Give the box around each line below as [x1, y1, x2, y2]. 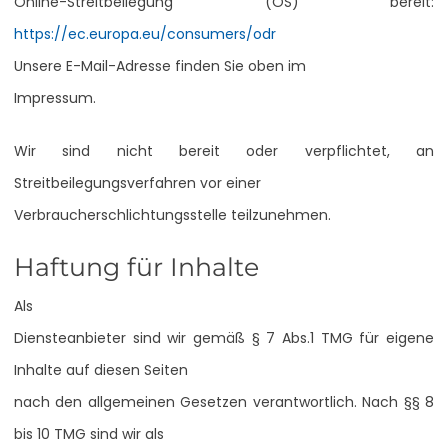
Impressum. [14, 87, 96, 108]
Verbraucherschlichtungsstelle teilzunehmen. [14, 204, 331, 225]
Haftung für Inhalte [14, 251, 259, 282]
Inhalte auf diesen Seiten [14, 359, 188, 380]
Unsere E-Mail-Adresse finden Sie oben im [14, 55, 306, 76]
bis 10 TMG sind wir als [14, 423, 164, 444]
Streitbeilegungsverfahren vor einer [14, 172, 261, 193]
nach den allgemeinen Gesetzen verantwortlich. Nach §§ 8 [14, 391, 434, 412]
